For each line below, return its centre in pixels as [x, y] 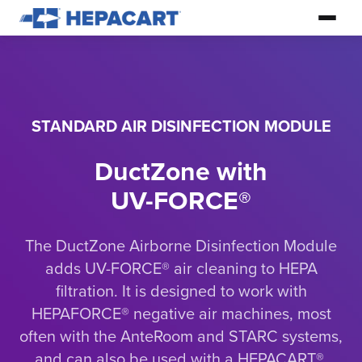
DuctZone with [181, 172]
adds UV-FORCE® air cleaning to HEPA [181, 269]
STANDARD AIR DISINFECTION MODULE [181, 127]
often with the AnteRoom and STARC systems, [181, 337]
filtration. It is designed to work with [181, 292]
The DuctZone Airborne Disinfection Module [181, 246]
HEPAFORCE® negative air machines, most [181, 314]
